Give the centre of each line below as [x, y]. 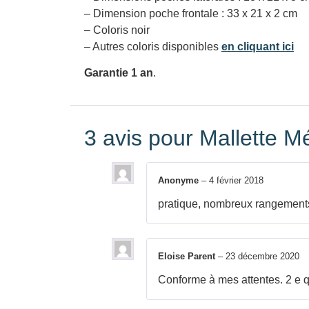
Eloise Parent [188, 257]
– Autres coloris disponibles [153, 47]
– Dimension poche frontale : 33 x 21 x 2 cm [191, 14]
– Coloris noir [117, 30]
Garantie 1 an [119, 73]
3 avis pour [142, 138]
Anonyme [180, 180]
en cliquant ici [258, 47]
